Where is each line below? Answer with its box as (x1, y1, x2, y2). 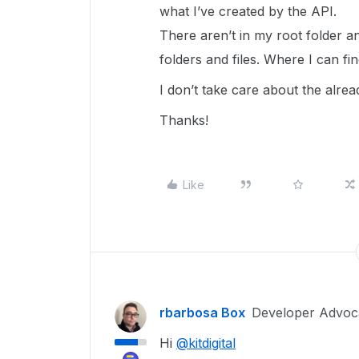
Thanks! (159, 112, 208, 128)
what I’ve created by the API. (159, 3, 337, 19)
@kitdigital (176, 335, 236, 351)
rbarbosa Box (159, 305, 245, 321)
